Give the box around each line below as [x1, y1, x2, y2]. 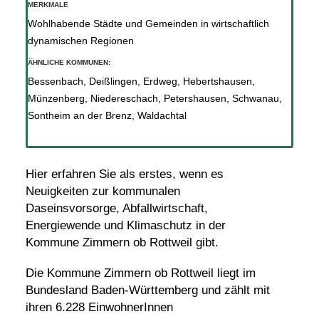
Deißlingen [88, 75, 137, 87]
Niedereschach [90, 92, 158, 104]
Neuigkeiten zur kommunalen [25, 184, 180, 199]
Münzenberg [27, 92, 85, 104]
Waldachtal [137, 109, 187, 121]
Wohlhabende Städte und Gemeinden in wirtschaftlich [27, 18, 269, 30]
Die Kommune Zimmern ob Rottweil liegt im [25, 266, 256, 281]
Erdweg [142, 75, 177, 87]
